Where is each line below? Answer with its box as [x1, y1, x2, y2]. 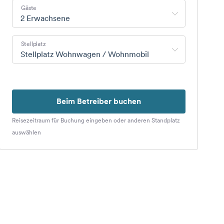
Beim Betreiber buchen [56, 96, 141, 106]
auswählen [11, 128, 41, 136]
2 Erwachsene [20, 13, 70, 23]
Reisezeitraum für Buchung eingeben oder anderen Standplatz [11, 116, 180, 124]
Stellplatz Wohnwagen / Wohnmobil [20, 49, 149, 59]
